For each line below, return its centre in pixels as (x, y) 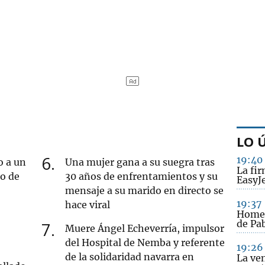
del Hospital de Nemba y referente (145, 242)
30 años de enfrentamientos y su (142, 176)
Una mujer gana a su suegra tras (140, 162)
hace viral (88, 204)
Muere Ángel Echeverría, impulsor (145, 228)
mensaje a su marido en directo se (145, 190)
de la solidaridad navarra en (130, 256)
